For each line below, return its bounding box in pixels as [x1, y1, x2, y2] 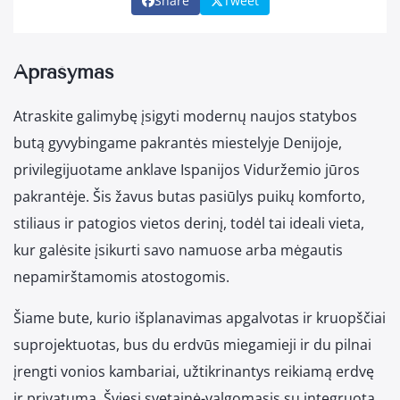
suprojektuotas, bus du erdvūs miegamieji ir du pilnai [13, 335, 371, 355]
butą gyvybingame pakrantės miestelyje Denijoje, [13, 133, 342, 154]
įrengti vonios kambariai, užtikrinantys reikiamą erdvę [13, 362, 374, 382]
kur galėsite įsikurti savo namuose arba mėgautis [13, 240, 343, 261]
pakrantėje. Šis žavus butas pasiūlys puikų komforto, [13, 187, 365, 207]
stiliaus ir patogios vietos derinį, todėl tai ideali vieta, [13, 213, 364, 234]
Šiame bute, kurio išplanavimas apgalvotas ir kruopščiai [13, 308, 386, 329]
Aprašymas [13, 60, 114, 85]
